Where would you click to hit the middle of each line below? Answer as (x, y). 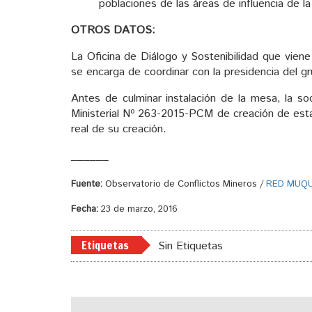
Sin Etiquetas (190, 246)
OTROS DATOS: (113, 31)
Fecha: (85, 209)
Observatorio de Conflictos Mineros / (184, 184)
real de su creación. (119, 130)
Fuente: (87, 184)
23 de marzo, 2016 (138, 209)
